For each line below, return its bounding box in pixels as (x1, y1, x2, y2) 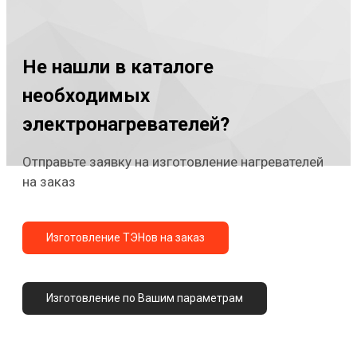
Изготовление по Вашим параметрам (46, 291, 243, 304)
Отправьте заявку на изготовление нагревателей (22, 153, 324, 170)
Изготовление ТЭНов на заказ (46, 230, 205, 244)
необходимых (22, 84, 150, 107)
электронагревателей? (22, 112, 229, 135)
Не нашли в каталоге (22, 55, 214, 78)
